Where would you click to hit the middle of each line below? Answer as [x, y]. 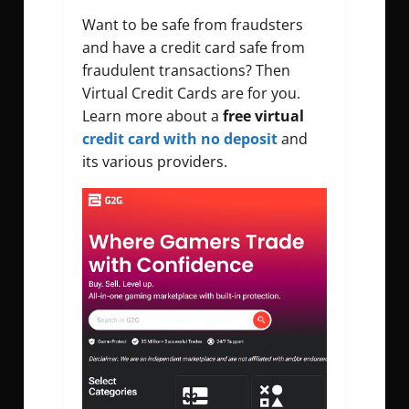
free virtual [263, 116]
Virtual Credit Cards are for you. [191, 94]
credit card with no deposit [180, 139]
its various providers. [155, 162]
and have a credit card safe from [194, 48]
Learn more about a [152, 116]
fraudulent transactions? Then [186, 71]
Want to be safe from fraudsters [193, 25]
